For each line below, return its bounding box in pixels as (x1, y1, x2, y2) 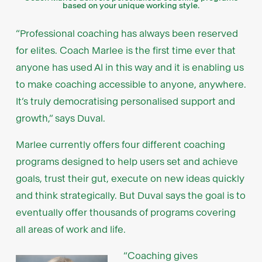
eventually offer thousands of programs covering (15, 207, 236, 218)
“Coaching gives (123, 250, 198, 261)
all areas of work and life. (15, 224, 126, 235)
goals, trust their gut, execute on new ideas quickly (15, 173, 244, 184)
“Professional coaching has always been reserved (15, 28, 238, 39)
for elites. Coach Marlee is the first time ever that (15, 45, 236, 56)
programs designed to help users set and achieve (15, 156, 238, 167)
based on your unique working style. (63, 1, 199, 9)
